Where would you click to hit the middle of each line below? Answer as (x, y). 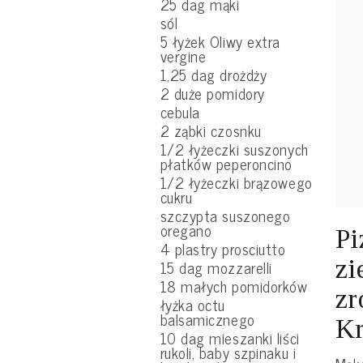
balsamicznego (207, 319)
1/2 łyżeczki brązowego (236, 182)
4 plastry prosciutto (223, 249)
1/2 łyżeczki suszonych (234, 149)
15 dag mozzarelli (216, 267)
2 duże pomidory (212, 93)
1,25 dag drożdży (214, 75)
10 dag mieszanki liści (230, 338)
